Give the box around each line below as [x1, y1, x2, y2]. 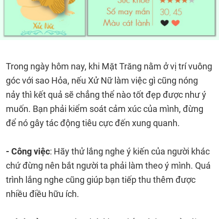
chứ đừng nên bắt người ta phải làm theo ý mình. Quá [6, 160, 211, 171]
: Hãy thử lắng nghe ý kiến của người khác [50, 146, 210, 156]
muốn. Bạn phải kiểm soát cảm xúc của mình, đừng [6, 104, 203, 114]
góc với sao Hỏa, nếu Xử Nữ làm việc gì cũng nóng [6, 75, 198, 86]
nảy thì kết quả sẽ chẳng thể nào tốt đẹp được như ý [6, 89, 206, 100]
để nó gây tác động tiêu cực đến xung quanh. [6, 118, 180, 128]
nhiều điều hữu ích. [6, 189, 79, 199]
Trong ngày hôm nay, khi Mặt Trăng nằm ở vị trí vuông [6, 61, 212, 71]
